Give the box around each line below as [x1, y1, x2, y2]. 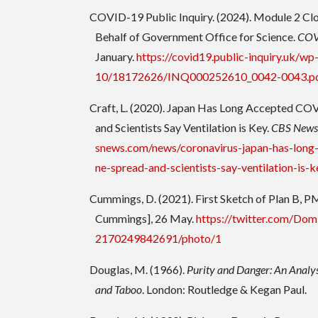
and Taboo [95, 283, 143, 297]
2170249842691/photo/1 [95, 231, 222, 246]
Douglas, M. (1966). [89, 263, 187, 277]
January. [95, 50, 137, 64]
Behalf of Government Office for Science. [95, 30, 298, 44]
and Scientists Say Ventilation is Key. [95, 121, 272, 135]
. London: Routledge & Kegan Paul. [142, 283, 307, 297]
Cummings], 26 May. [95, 212, 197, 226]
